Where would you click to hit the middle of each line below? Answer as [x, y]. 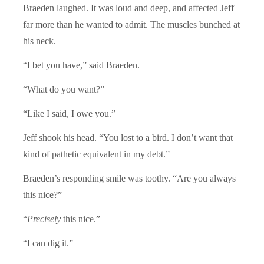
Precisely [44, 219]
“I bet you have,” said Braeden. [81, 65]
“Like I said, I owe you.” [69, 113]
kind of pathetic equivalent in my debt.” [96, 154]
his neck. [39, 41]
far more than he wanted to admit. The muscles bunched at [131, 24]
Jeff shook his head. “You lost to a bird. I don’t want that [128, 137]
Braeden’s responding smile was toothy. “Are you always [129, 178]
